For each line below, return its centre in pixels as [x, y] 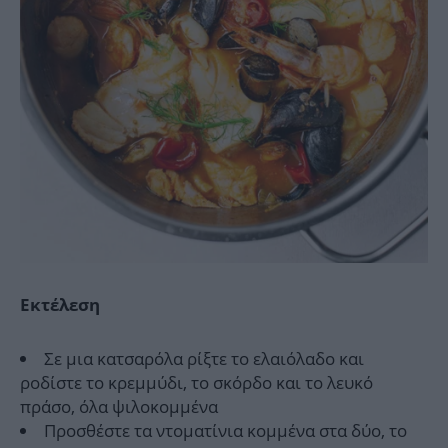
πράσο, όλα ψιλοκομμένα [119, 407]
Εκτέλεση [60, 305]
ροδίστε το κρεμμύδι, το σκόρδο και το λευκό [196, 383]
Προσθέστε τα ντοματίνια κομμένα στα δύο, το [225, 431]
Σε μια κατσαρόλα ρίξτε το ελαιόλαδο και [204, 359]
